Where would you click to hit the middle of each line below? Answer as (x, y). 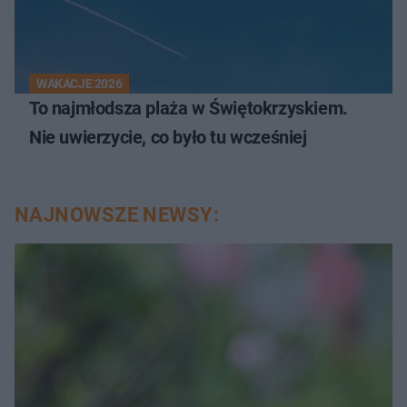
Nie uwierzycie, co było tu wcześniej (168, 138)
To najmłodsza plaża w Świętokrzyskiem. (189, 109)
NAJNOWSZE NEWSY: (117, 215)
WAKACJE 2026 (79, 84)
